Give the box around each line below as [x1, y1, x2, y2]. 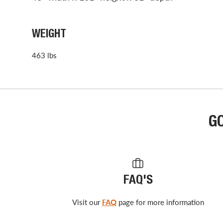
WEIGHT [32, 29, 66, 40]
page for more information [116, 197, 204, 207]
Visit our [72, 197, 102, 207]
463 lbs [32, 50, 57, 60]
